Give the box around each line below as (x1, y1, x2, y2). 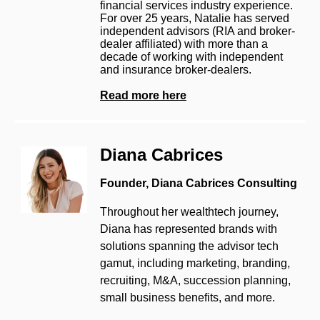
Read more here (100, 89, 186, 101)
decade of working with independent (100, 50, 283, 63)
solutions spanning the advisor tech (100, 239, 279, 252)
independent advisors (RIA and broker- (100, 24, 295, 37)
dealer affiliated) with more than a (100, 37, 268, 50)
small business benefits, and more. (100, 291, 275, 304)
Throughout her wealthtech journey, (100, 205, 279, 218)
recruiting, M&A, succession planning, (100, 274, 291, 286)
